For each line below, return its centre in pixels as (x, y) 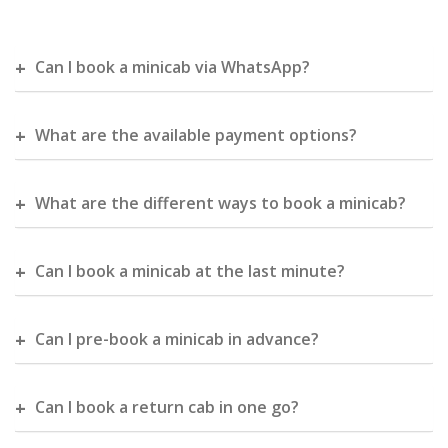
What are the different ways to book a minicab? (220, 203)
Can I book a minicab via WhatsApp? (172, 67)
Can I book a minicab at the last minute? (190, 271)
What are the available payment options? (196, 135)
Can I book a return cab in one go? (167, 407)
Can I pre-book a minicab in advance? (177, 339)
